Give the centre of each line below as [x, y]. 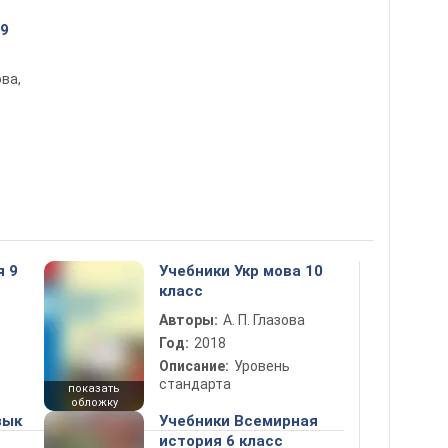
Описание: [194, 366]
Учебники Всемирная [238, 421]
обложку [94, 402]
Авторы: [188, 320]
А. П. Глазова [264, 320]
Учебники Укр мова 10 [241, 271]
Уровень [262, 366]
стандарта [195, 384]
